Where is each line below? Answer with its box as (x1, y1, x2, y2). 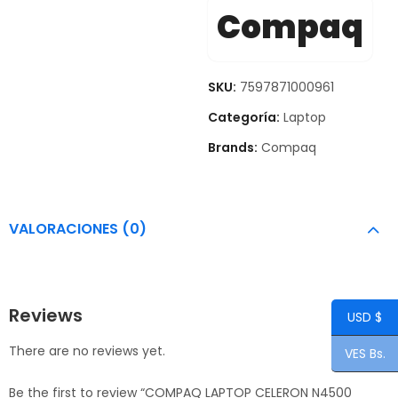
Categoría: (208, 107, 283, 126)
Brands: (208, 138, 260, 156)
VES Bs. (344, 345, 386, 363)
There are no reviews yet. (9, 342, 165, 361)
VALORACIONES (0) (9, 218, 147, 239)
